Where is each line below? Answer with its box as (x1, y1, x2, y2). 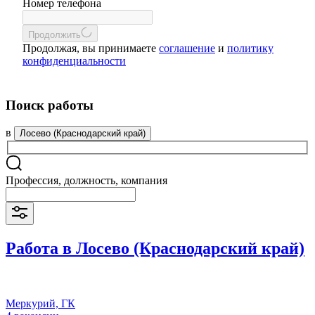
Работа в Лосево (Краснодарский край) (6, 238, 304, 257)
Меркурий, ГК (6, 297, 75, 309)
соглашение (159, 42, 215, 54)
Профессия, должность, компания (6, 174, 167, 187)
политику (227, 42, 274, 54)
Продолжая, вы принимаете (22, 42, 159, 54)
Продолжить (28, 30, 81, 40)
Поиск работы (6, 97, 94, 112)
